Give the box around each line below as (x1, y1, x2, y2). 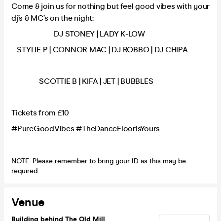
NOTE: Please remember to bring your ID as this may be (11, 156, 186, 165)
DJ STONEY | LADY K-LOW (11, 29, 145, 38)
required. (11, 166, 41, 175)
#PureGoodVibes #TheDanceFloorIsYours (11, 123, 160, 133)
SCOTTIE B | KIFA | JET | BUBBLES (11, 76, 153, 86)
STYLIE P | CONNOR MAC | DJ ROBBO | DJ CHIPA (11, 44, 188, 54)
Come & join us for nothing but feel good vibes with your (11, 1, 210, 11)
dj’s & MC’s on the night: (11, 13, 94, 23)
